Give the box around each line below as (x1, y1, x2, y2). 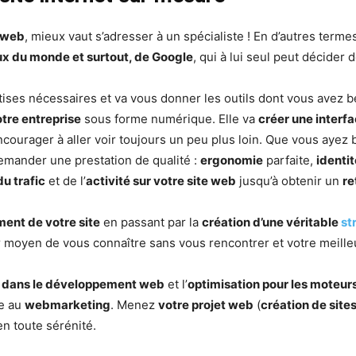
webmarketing (25, 297, 110, 313)
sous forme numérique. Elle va (81, 111, 258, 127)
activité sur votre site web (86, 173, 236, 189)
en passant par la (100, 215, 202, 230)
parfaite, (263, 153, 316, 168)
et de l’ (45, 173, 86, 189)
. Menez (110, 297, 158, 313)
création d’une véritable (202, 215, 341, 230)
